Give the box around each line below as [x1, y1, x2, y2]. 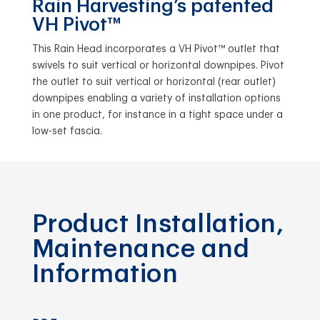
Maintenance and [31, 236, 250, 261]
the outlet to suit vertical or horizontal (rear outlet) [31, 76, 276, 87]
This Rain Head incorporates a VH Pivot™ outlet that [31, 44, 280, 54]
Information [31, 261, 179, 286]
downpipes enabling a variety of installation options [31, 93, 281, 104]
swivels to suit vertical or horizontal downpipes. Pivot [31, 60, 284, 71]
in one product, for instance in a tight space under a [31, 109, 283, 120]
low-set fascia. [31, 126, 102, 136]
